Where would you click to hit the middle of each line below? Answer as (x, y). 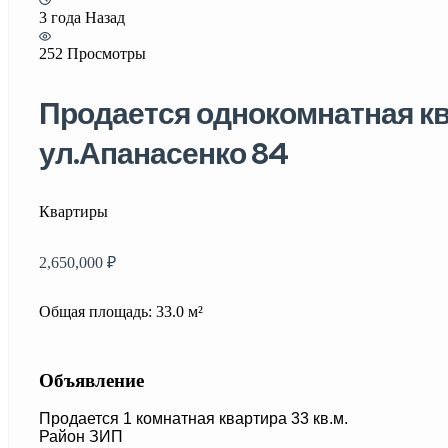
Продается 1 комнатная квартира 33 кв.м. (193, 419)
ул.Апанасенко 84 (163, 153)
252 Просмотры (92, 53)
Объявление (91, 380)
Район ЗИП (81, 437)
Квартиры (73, 211)
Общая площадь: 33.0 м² (121, 311)
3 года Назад (82, 17)
